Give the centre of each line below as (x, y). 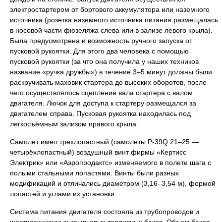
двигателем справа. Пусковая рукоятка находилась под (100, 113)
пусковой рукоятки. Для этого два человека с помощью (99, 51)
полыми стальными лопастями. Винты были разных (94, 173)
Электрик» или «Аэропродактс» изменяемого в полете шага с (111, 163)
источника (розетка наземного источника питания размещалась (114, 20)
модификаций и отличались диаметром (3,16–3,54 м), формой (113, 183)
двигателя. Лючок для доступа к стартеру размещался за (103, 103)
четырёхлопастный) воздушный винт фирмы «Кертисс (98, 152)
